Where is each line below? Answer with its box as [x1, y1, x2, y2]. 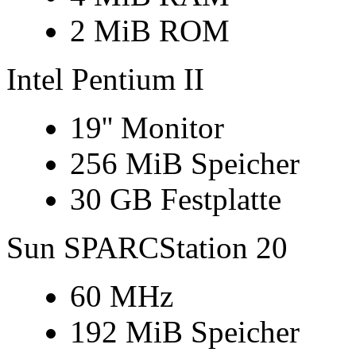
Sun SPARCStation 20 [6, 230, 288, 265]
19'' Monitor [70, 110, 224, 145]
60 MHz [70, 279, 173, 313]
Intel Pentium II [6, 62, 204, 96]
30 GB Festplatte [70, 182, 281, 216]
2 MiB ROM [70, 14, 230, 48]
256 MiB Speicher [70, 146, 300, 180]
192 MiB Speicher [70, 315, 300, 349]
